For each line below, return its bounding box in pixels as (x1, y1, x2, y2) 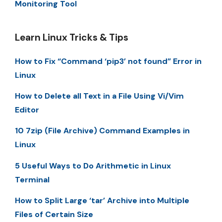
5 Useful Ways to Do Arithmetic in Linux (15, 160, 171, 171)
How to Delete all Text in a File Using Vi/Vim (15, 90, 184, 101)
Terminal (15, 174, 50, 185)
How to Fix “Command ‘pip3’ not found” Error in (15, 55, 202, 66)
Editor (15, 104, 39, 115)
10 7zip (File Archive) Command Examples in (15, 125, 190, 136)
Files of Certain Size (15, 209, 93, 220)
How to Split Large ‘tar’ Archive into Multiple (15, 195, 189, 206)
